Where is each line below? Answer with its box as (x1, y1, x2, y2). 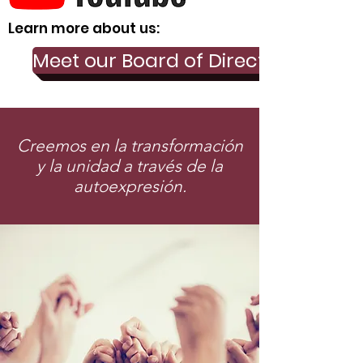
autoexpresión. (73, 176, 186, 196)
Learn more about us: (8, 19, 160, 38)
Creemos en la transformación (16, 135, 243, 156)
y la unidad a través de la (36, 156, 223, 176)
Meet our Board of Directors (32, 47, 295, 74)
